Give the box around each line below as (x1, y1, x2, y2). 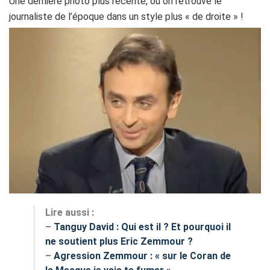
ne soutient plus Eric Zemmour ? (45, 236, 193, 248)
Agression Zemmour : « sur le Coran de (54, 250, 231, 262)
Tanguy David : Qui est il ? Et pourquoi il (54, 221, 231, 233)
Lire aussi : (45, 207, 96, 219)
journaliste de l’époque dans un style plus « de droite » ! (9, 10, 243, 22)
